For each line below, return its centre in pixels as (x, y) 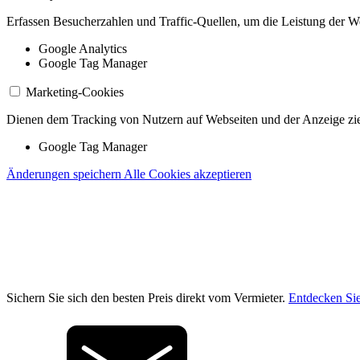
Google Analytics (83, 48)
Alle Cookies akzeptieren (188, 174)
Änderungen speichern (64, 174)
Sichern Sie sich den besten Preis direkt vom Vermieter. (147, 297)
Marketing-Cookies (75, 92)
